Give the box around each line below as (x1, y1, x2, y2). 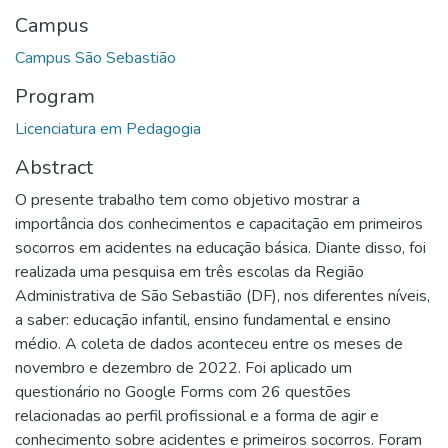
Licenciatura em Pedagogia (15, 117, 201, 140)
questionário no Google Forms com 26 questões (15, 380, 351, 403)
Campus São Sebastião (15, 46, 176, 69)
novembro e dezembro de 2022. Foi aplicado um (15, 356, 352, 379)
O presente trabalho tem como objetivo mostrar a (15, 188, 360, 211)
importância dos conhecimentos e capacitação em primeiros (15, 212, 423, 235)
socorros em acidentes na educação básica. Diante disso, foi (15, 236, 426, 259)
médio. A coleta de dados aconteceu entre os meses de (15, 332, 403, 355)
